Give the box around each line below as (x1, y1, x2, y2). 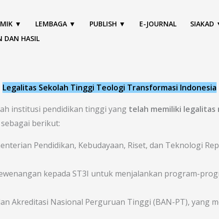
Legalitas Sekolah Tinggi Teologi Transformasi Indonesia (2, 82, 217, 93)
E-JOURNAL (139, 19, 176, 28)
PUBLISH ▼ (89, 19, 126, 28)
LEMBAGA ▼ (35, 19, 76, 28)
